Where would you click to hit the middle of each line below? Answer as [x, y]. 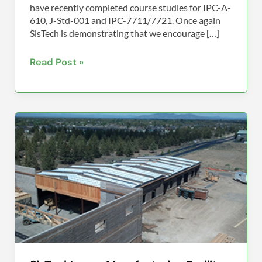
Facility [45, 167]
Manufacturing [63, 151]
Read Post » [56, 63]
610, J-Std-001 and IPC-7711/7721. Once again [125, 20]
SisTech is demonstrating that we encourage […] [124, 33]
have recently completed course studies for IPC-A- [130, 8]
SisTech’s [51, 120]
